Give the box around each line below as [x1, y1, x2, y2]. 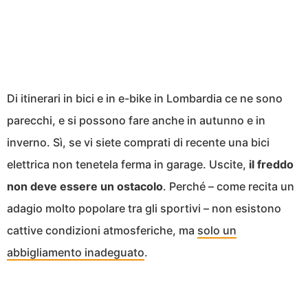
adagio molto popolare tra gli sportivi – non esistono [7, 201, 281, 216]
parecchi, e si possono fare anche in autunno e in [7, 113, 265, 128]
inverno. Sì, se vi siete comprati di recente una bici [7, 135, 269, 150]
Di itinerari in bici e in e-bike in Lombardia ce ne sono [7, 91, 283, 106]
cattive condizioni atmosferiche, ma [7, 223, 197, 238]
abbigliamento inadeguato [7, 245, 144, 260]
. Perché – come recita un [163, 179, 294, 194]
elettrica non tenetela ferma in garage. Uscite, [7, 157, 249, 172]
